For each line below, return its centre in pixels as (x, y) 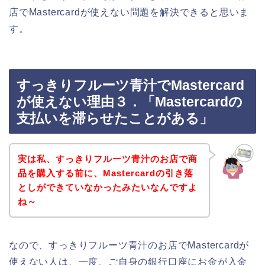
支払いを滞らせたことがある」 (115, 119)
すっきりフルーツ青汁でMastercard (130, 85)
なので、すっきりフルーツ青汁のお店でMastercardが (129, 245)
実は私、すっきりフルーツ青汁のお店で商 (107, 159)
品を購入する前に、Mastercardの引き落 (105, 173)
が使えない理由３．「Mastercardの (130, 102)
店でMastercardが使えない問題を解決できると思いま (129, 12)
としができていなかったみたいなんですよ (107, 187)
